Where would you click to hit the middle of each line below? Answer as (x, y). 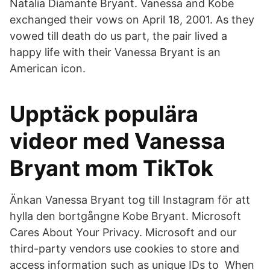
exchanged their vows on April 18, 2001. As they (132, 20)
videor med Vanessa (118, 141)
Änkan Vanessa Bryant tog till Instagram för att (130, 200)
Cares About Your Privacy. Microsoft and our (123, 232)
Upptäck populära (104, 114)
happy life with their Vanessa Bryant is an (115, 52)
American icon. (48, 68)
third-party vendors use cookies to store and (124, 249)
